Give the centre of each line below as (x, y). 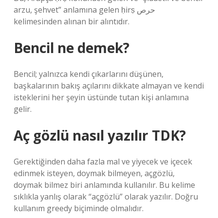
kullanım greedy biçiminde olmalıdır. (79, 208)
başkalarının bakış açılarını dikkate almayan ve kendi (109, 86)
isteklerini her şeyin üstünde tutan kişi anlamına (101, 97)
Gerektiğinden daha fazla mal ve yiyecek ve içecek (103, 162)
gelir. (23, 109)
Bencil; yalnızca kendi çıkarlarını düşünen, (89, 74)
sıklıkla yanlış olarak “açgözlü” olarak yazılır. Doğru (106, 197)
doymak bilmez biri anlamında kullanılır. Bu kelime (104, 185)
